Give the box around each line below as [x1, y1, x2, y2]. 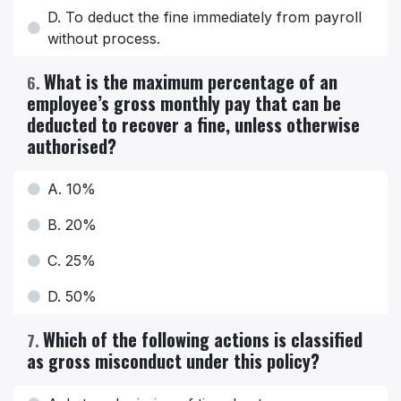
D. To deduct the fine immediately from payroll [47, 8, 362, 27]
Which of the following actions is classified [43, 326, 363, 354]
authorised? [27, 132, 116, 160]
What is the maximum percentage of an [44, 68, 337, 96]
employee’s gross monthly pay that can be [27, 90, 341, 117]
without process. [47, 30, 160, 48]
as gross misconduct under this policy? [27, 347, 320, 375]
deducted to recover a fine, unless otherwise [27, 111, 360, 139]
